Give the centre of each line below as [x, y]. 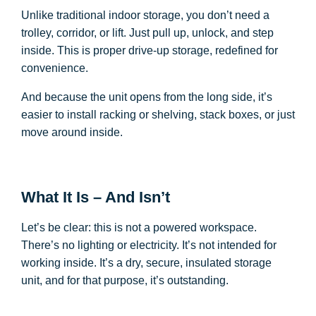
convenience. [55, 68]
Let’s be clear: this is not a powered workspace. [139, 227]
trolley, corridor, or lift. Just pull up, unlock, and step [147, 33]
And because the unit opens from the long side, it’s [147, 97]
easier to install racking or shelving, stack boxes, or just [158, 115]
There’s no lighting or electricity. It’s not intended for [149, 245]
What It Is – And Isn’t [96, 197]
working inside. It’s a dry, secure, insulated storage [146, 263]
